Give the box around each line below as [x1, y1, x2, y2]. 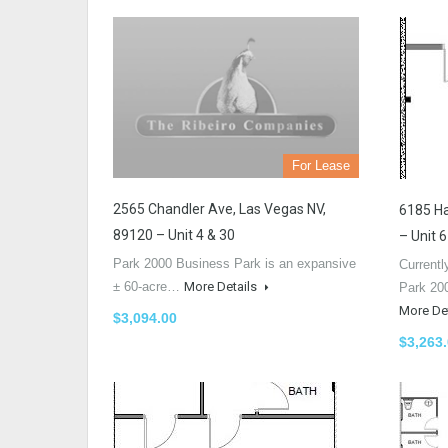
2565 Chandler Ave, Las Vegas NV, [113, 201, 326, 218]
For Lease [292, 158, 350, 174]
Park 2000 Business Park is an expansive [113, 256, 356, 272]
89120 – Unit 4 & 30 [113, 227, 235, 244]
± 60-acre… [113, 279, 184, 295]
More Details [184, 279, 260, 295]
